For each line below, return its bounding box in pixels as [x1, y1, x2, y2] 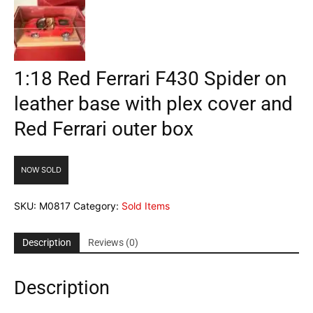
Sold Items [122, 200, 170, 212]
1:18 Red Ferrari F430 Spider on [14, 67, 286, 91]
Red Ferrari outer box [14, 117, 194, 141]
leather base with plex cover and [14, 92, 293, 116]
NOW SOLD [21, 165, 61, 175]
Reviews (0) [88, 237, 138, 249]
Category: [73, 200, 122, 212]
